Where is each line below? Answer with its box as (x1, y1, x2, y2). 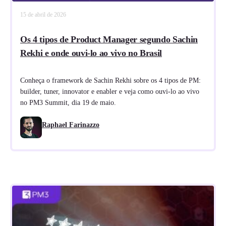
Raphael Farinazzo (42, 121, 99, 129)
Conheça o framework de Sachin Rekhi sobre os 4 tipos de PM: (20, 77, 201, 84)
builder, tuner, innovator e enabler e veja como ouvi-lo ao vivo (20, 88, 199, 95)
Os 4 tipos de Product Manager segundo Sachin (20, 34, 198, 44)
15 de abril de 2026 (20, 11, 66, 18)
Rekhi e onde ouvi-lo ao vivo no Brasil (20, 48, 162, 58)
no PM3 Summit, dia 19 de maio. (20, 99, 116, 106)
